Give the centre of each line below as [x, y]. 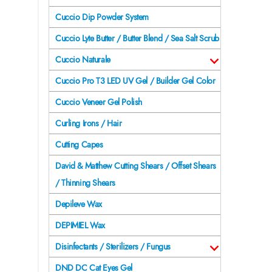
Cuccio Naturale [83, 60]
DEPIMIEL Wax [80, 226]
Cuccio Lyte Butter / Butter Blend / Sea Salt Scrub [137, 39]
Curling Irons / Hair [89, 124]
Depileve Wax [79, 204]
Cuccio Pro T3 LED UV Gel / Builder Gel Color [135, 81]
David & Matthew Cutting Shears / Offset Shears [136, 166]
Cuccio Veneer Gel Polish [99, 102]
